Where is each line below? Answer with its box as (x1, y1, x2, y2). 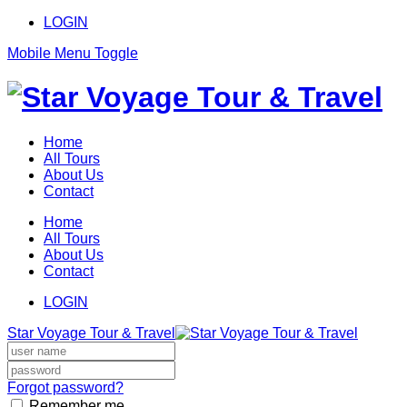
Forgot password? (7, 379, 124, 395)
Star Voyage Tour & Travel (7, 324, 175, 341)
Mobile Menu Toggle (7, 45, 138, 61)
